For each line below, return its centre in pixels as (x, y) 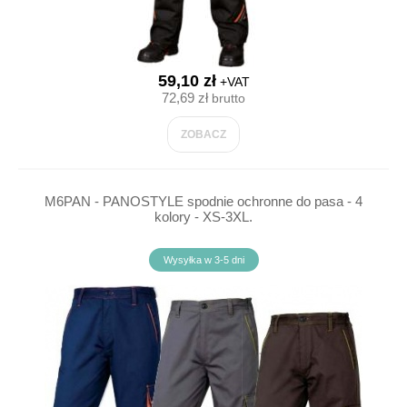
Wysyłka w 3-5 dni (203, 260)
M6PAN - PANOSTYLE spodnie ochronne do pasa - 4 (203, 201)
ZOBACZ (203, 134)
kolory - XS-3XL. (203, 217)
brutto (227, 98)
